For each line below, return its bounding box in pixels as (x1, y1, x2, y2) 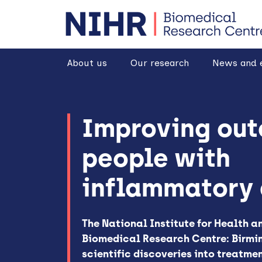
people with (82, 143, 231, 174)
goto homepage (64, 6, 150, 20)
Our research (130, 57, 189, 68)
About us (67, 57, 108, 68)
